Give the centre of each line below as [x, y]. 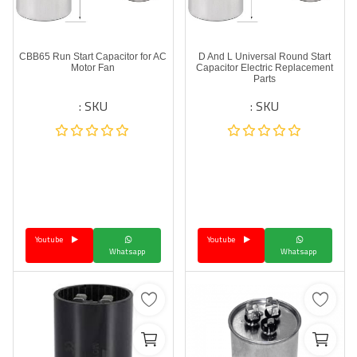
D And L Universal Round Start [265, 57]
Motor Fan [93, 68]
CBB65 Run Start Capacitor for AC [93, 57]
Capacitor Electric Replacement [265, 68]
